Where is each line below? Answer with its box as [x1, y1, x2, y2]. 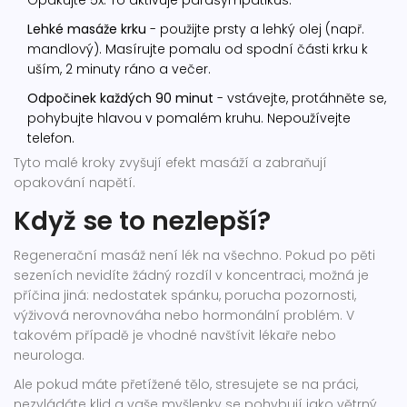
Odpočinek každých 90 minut [27, 89, 213, 108]
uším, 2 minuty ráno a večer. [27, 60, 211, 79]
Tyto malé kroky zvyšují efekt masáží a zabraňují [14, 154, 327, 173]
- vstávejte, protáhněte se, [213, 89, 386, 108]
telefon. [27, 129, 74, 148]
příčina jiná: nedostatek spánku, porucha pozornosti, [14, 286, 356, 305]
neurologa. [14, 346, 84, 365]
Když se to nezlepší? [14, 203, 271, 240]
